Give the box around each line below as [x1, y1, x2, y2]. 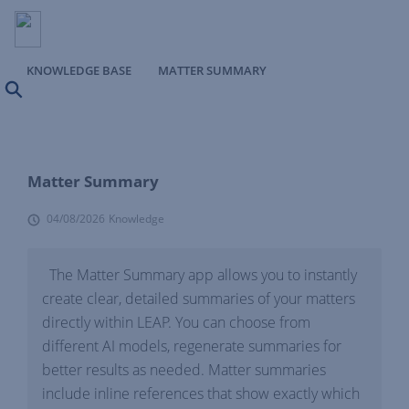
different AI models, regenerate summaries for [42, 336, 341, 356]
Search [22, 85, 58, 101]
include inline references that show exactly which [42, 383, 360, 404]
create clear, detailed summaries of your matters [42, 288, 355, 309]
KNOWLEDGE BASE [26, 62, 131, 79]
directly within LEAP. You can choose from [42, 312, 310, 332]
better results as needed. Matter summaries [42, 360, 326, 380]
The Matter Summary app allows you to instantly [42, 265, 357, 285]
